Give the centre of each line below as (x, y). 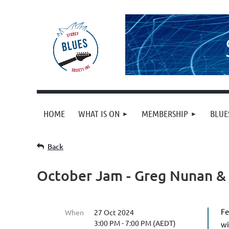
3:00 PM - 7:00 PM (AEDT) (135, 223)
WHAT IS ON (99, 113)
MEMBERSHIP (165, 113)
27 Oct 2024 (114, 212)
